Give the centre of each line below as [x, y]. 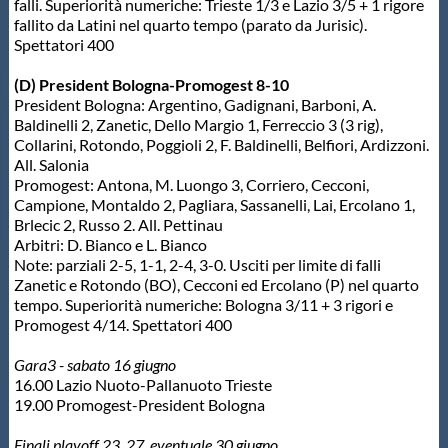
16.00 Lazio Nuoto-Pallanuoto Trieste [142, 385]
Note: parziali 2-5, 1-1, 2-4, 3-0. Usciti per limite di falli [197, 265]
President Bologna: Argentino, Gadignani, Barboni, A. [194, 105]
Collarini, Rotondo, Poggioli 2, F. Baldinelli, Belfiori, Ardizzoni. [221, 145]
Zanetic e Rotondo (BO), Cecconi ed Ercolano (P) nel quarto [216, 285]
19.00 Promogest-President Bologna [139, 405]
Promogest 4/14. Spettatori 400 [122, 325]
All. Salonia [51, 165]
